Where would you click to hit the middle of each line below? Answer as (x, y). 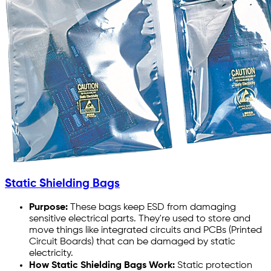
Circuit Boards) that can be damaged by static (132, 242)
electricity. (51, 254)
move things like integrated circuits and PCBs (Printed (145, 231)
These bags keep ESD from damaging (152, 208)
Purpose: (48, 208)
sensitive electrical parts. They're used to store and (140, 219)
